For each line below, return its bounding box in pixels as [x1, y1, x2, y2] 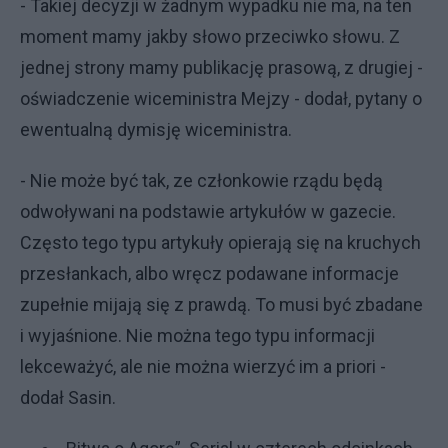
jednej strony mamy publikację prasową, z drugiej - [20, 57, 423, 78]
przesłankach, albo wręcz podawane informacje [20, 263, 399, 284]
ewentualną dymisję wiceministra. [20, 119, 292, 140]
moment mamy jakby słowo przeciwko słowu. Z [20, 26, 400, 47]
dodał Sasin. [20, 387, 116, 408]
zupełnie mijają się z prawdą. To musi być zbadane [20, 294, 423, 315]
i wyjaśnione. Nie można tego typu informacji [20, 325, 375, 346]
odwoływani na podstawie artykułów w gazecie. [20, 201, 396, 222]
